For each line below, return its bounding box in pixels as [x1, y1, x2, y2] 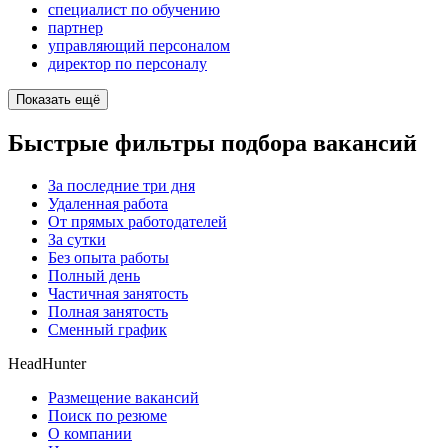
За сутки [48, 230, 106, 248]
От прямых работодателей [48, 212, 227, 230]
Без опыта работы [48, 248, 169, 266]
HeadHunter [8, 354, 86, 372]
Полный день [48, 266, 140, 284]
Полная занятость [48, 302, 168, 320]
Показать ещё [16, 92, 100, 108]
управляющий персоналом [48, 37, 230, 55]
